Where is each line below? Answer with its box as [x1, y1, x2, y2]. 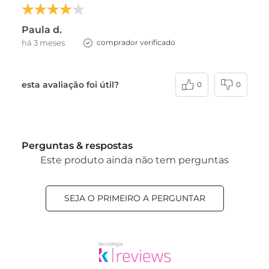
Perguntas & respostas [22, 140, 133, 151]
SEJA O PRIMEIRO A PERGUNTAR [64, 193, 205, 204]
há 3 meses [22, 38, 65, 47]
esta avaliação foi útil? [22, 79, 119, 90]
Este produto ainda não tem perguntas [40, 154, 229, 166]
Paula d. [22, 24, 62, 35]
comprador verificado [97, 38, 175, 47]
